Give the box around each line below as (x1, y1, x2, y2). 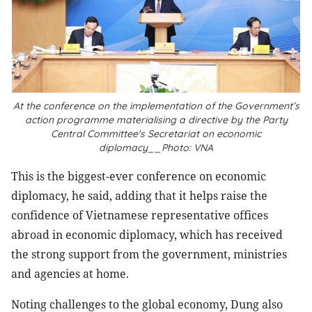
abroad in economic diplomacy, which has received (11, 227, 283, 242)
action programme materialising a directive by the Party (24, 114, 288, 126)
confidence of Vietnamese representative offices (11, 208, 268, 223)
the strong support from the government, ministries (11, 247, 287, 262)
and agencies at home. (11, 266, 129, 281)
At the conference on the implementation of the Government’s (13, 100, 299, 112)
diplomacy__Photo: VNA (99, 141, 213, 154)
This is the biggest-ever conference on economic (11, 169, 266, 184)
